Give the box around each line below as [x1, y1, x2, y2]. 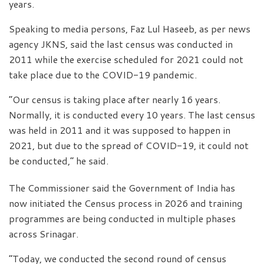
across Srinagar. [9, 226, 78, 240]
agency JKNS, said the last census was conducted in [9, 37, 233, 51]
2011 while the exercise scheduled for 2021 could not [9, 52, 243, 66]
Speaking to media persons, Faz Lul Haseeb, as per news [9, 21, 250, 35]
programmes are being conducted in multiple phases [9, 211, 236, 225]
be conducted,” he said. [9, 153, 108, 167]
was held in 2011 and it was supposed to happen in [9, 123, 230, 137]
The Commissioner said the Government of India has [9, 180, 235, 194]
